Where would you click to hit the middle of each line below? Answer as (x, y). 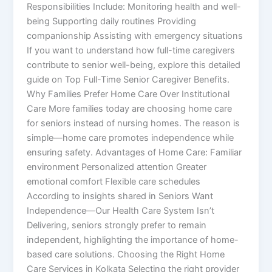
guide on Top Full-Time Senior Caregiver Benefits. (128, 79)
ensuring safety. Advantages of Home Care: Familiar (134, 152)
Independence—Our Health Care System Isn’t (121, 210)
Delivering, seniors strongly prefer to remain (117, 225)
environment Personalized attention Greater (117, 167)
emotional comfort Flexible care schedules (114, 181)
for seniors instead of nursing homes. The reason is (134, 123)
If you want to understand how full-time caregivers (131, 50)
